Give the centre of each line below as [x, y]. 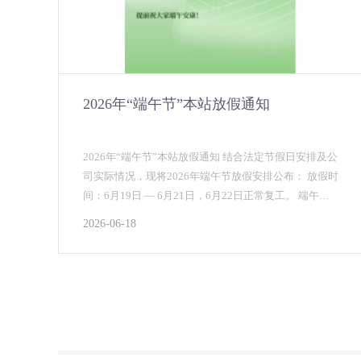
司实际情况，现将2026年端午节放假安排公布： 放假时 [195, 176]
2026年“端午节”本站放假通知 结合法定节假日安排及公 [153, 157]
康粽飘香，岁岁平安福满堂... [149, 215]
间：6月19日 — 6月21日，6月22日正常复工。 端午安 [191, 195]
